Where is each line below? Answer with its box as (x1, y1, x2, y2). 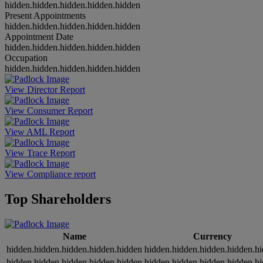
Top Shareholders (5, 191, 111, 207)
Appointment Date (5, 32, 73, 42)
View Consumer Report (5, 106, 93, 116)
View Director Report (5, 85, 85, 95)
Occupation (5, 53, 48, 63)
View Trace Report (5, 148, 75, 159)
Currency (193, 231, 232, 242)
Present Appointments (5, 11, 86, 21)
